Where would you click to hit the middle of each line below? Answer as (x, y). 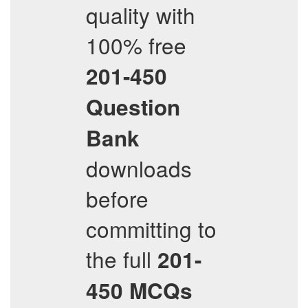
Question (133, 107)
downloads (139, 168)
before (117, 198)
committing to (151, 229)
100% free (136, 45)
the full (122, 259)
